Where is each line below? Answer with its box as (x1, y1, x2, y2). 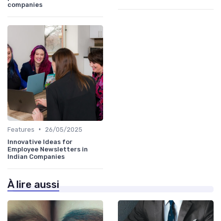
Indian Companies (7, 152, 65, 160)
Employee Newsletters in (7, 145, 88, 153)
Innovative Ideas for (7, 138, 73, 146)
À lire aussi (7, 178, 59, 190)
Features (7, 125, 35, 133)
